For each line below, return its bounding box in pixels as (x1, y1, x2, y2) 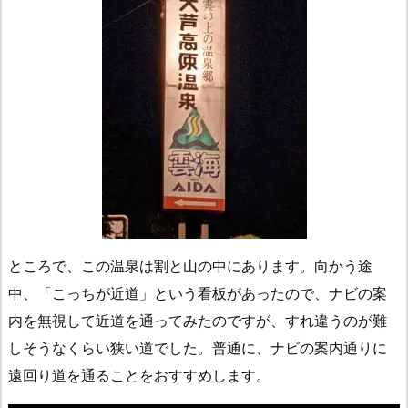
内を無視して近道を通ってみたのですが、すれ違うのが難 (8, 312, 387, 329)
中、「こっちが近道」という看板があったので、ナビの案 (8, 285, 387, 301)
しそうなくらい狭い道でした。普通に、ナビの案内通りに (8, 340, 387, 356)
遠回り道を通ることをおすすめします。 (8, 367, 270, 383)
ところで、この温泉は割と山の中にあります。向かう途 (8, 258, 372, 274)
